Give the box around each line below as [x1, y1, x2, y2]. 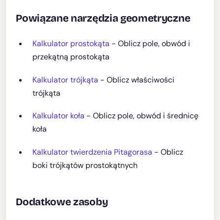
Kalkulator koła [32, 110, 85, 121]
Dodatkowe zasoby [16, 195, 108, 208]
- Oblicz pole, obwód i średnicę [84, 110, 199, 121]
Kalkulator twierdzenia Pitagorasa [32, 146, 153, 157]
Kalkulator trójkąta [32, 74, 99, 85]
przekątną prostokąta [32, 52, 110, 62]
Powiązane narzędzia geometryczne [16, 12, 191, 25]
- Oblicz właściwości [98, 74, 175, 85]
